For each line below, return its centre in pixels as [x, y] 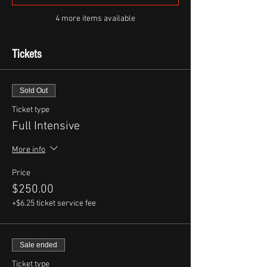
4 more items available [95, 18]
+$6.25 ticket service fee [54, 203]
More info [29, 150]
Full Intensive [46, 126]
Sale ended [38, 245]
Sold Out [34, 90]
